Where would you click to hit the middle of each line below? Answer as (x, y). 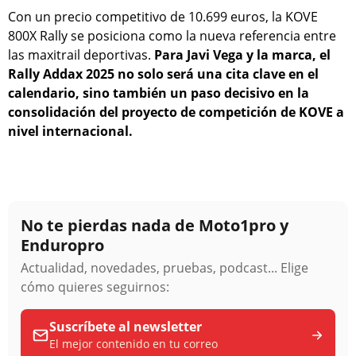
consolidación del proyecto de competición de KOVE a (176, 112)
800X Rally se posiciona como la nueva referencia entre (172, 35)
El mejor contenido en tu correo (133, 343)
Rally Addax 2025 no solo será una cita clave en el (163, 74)
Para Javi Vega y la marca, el (242, 54)
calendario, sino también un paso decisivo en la (159, 93)
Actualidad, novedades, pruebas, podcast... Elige (164, 267)
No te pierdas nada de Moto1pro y (155, 225)
